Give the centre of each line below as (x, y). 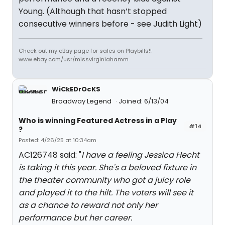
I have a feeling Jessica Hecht (140, 155)
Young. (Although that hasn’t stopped (93, 11)
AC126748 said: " (50, 155)
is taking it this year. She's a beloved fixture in (107, 167)
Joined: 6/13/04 (144, 101)
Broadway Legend (82, 101)
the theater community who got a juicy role (104, 180)
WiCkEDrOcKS (76, 89)
